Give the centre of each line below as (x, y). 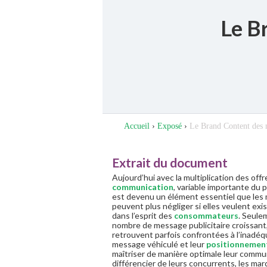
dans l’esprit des (143, 215)
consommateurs (206, 215)
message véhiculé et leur (159, 244)
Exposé (170, 126)
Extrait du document (170, 162)
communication (143, 187)
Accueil (137, 126)
